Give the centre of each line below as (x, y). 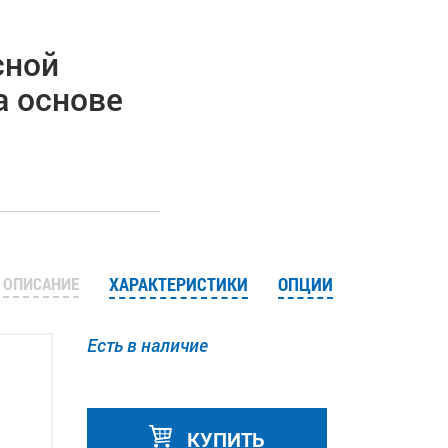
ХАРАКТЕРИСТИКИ (178, 284)
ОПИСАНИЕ (40, 283)
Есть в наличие (147, 345)
